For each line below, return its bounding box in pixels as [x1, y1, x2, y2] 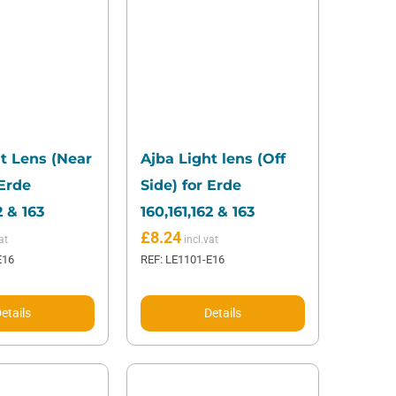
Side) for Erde [141, 177, 242, 194]
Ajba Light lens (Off [141, 150, 286, 168]
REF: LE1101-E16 [141, 253, 225, 267]
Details [204, 306, 242, 321]
